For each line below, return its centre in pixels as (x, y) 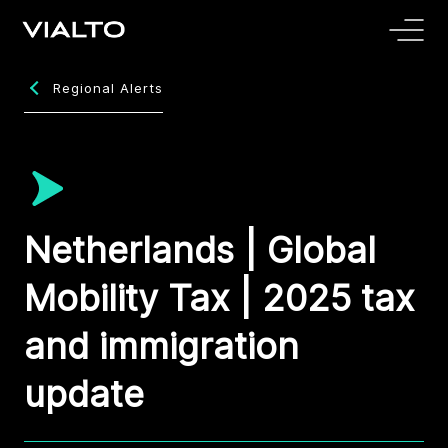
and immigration (161, 346)
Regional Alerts (108, 88)
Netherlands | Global (200, 250)
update (84, 394)
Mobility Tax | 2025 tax (219, 298)
